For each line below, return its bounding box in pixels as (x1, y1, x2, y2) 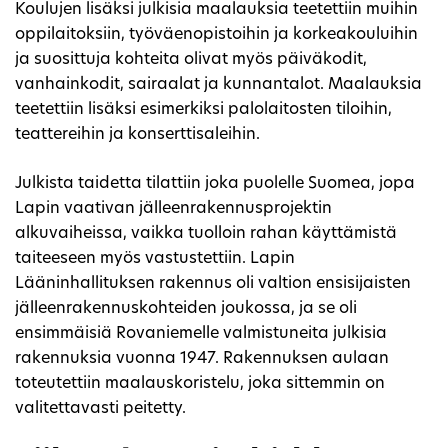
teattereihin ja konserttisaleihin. (15, 127, 260, 144)
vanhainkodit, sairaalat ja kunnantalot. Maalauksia (15, 77, 422, 94)
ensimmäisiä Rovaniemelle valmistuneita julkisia (15, 326, 387, 343)
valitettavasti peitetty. (15, 401, 186, 418)
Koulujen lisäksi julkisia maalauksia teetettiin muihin (15, 2, 418, 19)
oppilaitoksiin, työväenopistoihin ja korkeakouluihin (15, 27, 418, 44)
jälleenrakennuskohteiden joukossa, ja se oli (15, 301, 357, 318)
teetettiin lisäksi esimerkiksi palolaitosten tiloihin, (15, 102, 392, 119)
